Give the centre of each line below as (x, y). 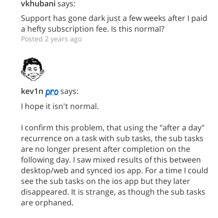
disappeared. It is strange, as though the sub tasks (113, 191)
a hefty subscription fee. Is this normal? (93, 29)
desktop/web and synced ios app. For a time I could (115, 170)
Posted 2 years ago (51, 39)
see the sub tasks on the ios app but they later (106, 181)
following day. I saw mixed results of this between (111, 159)
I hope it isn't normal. (60, 106)
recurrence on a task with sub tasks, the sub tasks (112, 138)
